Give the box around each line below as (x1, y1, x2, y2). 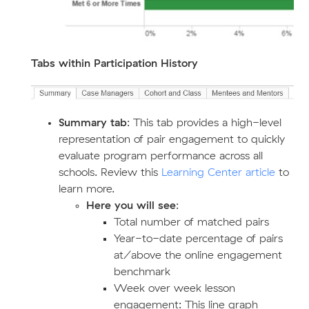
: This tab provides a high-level (126, 117, 281, 128)
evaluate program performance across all (58, 150, 263, 161)
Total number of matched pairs (113, 216, 269, 228)
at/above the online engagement (113, 249, 282, 261)
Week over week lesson (113, 282, 235, 294)
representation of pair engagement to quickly (58, 133, 285, 145)
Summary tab (58, 117, 127, 128)
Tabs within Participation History (30, 58, 198, 70)
